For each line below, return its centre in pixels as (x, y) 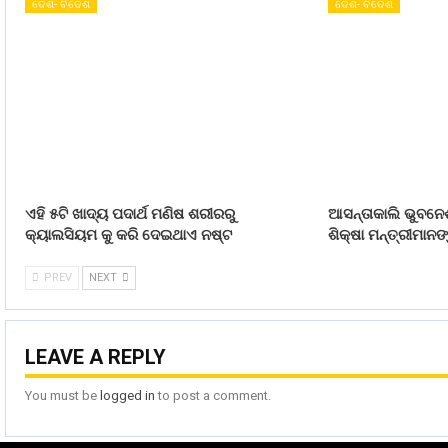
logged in (127, 395)
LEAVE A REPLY (95, 357)
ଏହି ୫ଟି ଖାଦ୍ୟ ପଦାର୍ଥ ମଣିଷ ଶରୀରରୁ (130, 214)
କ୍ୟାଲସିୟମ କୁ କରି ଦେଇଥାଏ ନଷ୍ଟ (128, 235)
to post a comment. (213, 395)
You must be (62, 395)
